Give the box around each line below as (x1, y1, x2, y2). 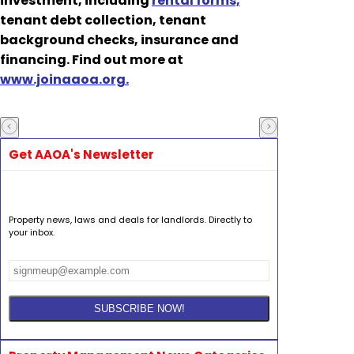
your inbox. (9, 226, 55, 239)
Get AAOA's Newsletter (9, 146, 154, 164)
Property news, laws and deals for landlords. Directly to (9, 213, 252, 227)
